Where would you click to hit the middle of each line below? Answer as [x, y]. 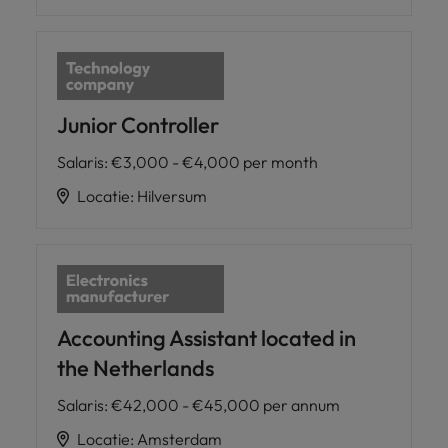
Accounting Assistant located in [206, 337]
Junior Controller [138, 125]
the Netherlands [135, 367]
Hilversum [172, 196]
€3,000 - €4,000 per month [214, 162]
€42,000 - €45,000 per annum [225, 404]
